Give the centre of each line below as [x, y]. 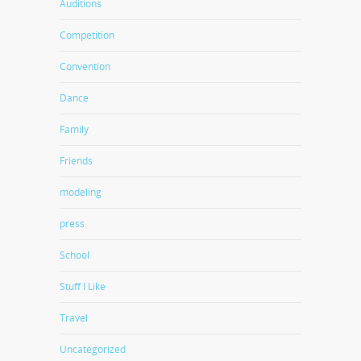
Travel [74, 318]
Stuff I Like [83, 286]
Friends [76, 161]
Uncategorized [93, 349]
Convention [85, 66]
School [75, 255]
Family [74, 129]
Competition [87, 35]
